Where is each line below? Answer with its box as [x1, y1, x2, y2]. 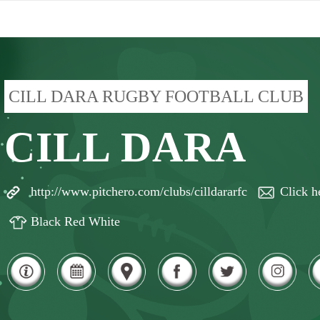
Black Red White [31, 214, 120, 229]
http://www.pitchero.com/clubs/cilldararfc [31, 184, 247, 199]
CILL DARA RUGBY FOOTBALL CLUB [9, 86, 304, 106]
